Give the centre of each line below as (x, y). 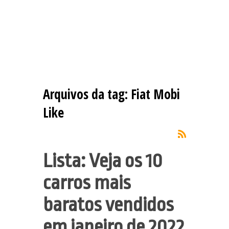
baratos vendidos (108, 204)
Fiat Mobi (155, 94)
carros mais (87, 182)
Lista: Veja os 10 (103, 161)
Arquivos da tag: (87, 94)
